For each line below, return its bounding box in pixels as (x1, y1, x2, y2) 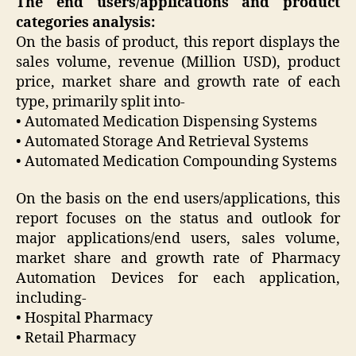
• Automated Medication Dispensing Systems (16, 112, 317, 131)
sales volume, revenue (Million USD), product (16, 52, 340, 72)
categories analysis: (16, 13, 155, 32)
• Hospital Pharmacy (16, 309, 153, 328)
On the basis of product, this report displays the (16, 33, 340, 52)
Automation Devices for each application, (16, 269, 340, 288)
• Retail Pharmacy (16, 329, 136, 348)
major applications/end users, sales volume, (16, 230, 340, 249)
